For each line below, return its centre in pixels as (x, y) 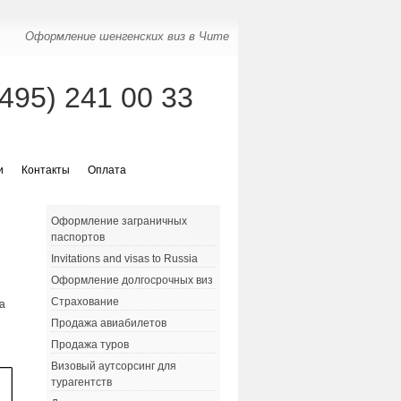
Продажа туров (90, 345)
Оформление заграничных (119, 222)
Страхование (85, 302)
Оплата (107, 171)
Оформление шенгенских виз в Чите (127, 36)
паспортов (77, 238)
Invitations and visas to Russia (124, 259)
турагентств (81, 383)
